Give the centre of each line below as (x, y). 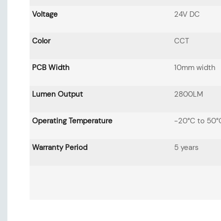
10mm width (195, 68)
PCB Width (51, 68)
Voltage (45, 15)
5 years (186, 148)
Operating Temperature (72, 121)
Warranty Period (59, 148)
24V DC (187, 15)
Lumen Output (57, 94)
